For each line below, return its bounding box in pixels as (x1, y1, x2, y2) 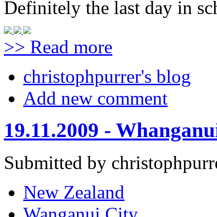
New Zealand (23, 182, 124, 203)
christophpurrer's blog (23, 65, 191, 87)
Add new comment (23, 87, 168, 108)
